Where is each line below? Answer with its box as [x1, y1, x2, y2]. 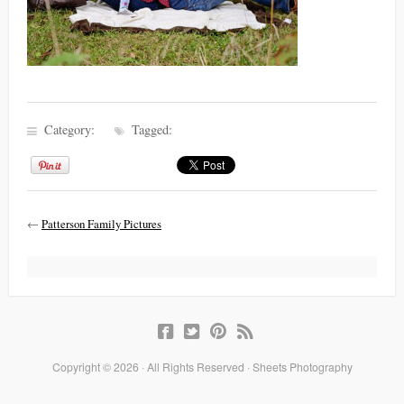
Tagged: [128, 120, 172, 138]
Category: [41, 120, 115, 138]
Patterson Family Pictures [41, 215, 161, 232]
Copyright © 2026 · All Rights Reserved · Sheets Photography [51, 358, 353, 374]
